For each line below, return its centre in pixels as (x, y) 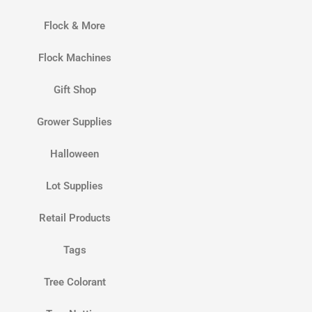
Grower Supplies (75, 122)
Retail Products (75, 218)
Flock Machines (75, 58)
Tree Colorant (75, 282)
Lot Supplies (75, 186)
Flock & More (75, 26)
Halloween (75, 154)
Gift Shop (75, 90)
